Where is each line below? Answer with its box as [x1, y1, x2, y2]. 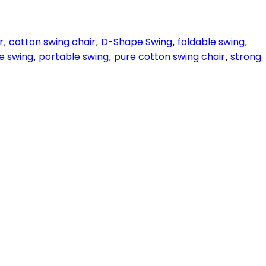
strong [230, 50, 261, 64]
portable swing [39, 50, 109, 64]
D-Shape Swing [101, 35, 172, 49]
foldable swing [178, 35, 245, 49]
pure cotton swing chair [114, 50, 225, 64]
